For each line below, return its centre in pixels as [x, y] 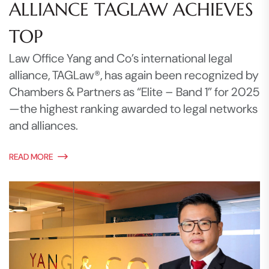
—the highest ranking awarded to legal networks [133, 109]
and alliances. [44, 126]
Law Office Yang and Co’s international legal [121, 59]
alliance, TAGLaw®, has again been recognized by [134, 75]
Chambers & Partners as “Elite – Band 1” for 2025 [134, 92]
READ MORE [31, 157]
